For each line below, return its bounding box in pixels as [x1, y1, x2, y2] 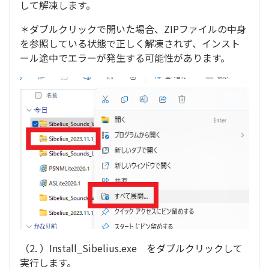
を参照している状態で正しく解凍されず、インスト [20, 35, 240, 50]
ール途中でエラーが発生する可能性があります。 [20, 50, 230, 65]
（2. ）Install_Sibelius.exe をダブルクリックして [20, 240, 243, 255]
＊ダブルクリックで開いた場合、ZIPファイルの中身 [20, 21, 246, 36]
